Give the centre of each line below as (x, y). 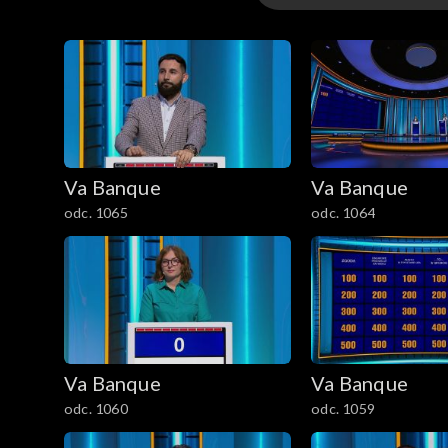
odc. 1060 (96, 408)
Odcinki (312, 45)
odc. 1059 (343, 408)
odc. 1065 (96, 213)
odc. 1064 (343, 213)
